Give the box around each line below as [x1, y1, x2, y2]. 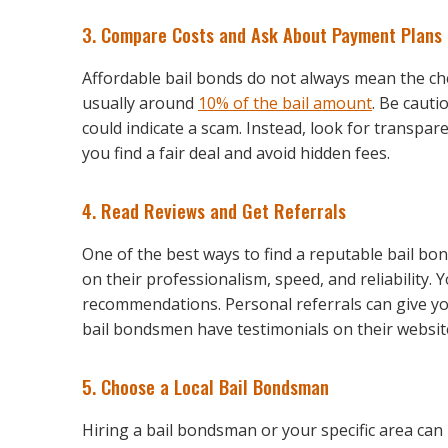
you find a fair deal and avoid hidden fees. [82, 141, 390, 164]
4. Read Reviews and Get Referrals [82, 196, 346, 224]
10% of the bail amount [198, 91, 372, 114]
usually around [82, 91, 198, 114]
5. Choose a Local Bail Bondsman [82, 372, 329, 400]
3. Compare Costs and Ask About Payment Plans [82, 20, 442, 48]
